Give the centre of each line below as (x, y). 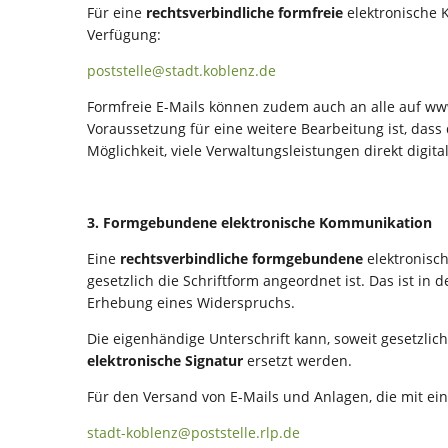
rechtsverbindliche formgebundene (241, 258)
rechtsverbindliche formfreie (244, 12)
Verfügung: (124, 34)
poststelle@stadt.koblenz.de (181, 70)
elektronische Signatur (165, 360)
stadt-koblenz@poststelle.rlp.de (193, 432)
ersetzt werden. (297, 360)
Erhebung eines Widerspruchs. (191, 302)
